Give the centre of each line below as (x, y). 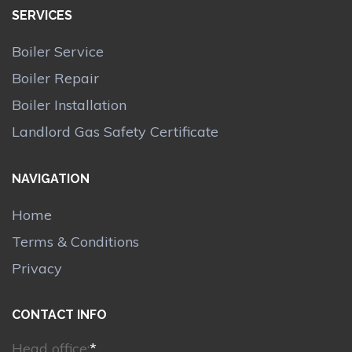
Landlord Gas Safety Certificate (115, 132)
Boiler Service (58, 52)
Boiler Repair (55, 79)
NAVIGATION (51, 178)
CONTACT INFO (59, 315)
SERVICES (42, 16)
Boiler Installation (69, 105)
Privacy (37, 268)
